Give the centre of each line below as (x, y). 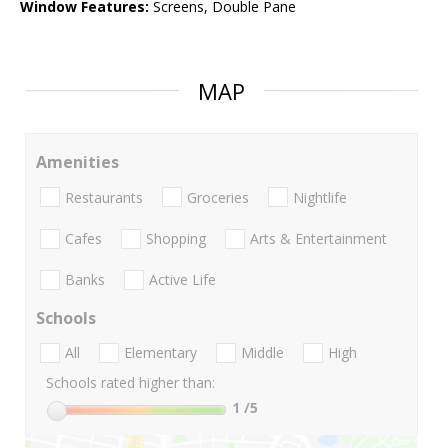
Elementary (160, 353)
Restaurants (104, 197)
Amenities (77, 162)
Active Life (182, 280)
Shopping (176, 238)
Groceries (218, 197)
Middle (262, 353)
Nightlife (320, 197)
